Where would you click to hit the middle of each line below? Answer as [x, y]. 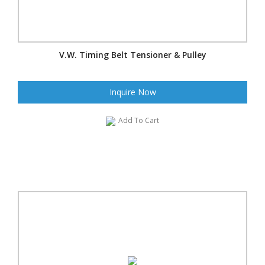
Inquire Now [132, 92]
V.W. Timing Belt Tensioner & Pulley [132, 54]
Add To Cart [139, 120]
